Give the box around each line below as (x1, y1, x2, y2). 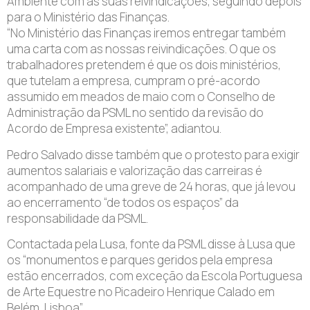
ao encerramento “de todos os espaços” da (7, 194, 239, 210)
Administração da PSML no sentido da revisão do (7, 104, 264, 121)
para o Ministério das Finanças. (7, 9, 170, 26)
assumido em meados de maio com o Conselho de (7, 89, 275, 105)
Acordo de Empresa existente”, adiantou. (7, 120, 221, 137)
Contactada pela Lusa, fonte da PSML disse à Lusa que (7, 236, 295, 253)
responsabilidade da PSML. (7, 210, 148, 226)
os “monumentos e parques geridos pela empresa (7, 252, 273, 268)
